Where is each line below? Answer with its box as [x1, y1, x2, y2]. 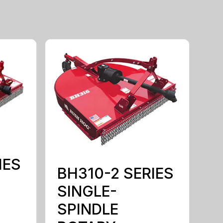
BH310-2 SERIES [57, 164, 174, 182]
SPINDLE [57, 200, 119, 218]
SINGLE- [57, 182, 117, 200]
